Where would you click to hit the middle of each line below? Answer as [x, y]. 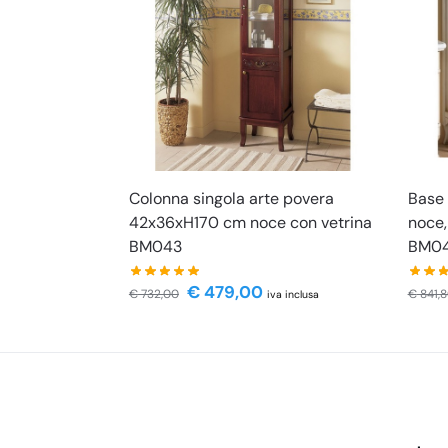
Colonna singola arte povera [231, 199]
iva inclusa [292, 295]
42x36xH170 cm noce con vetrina [250, 223]
